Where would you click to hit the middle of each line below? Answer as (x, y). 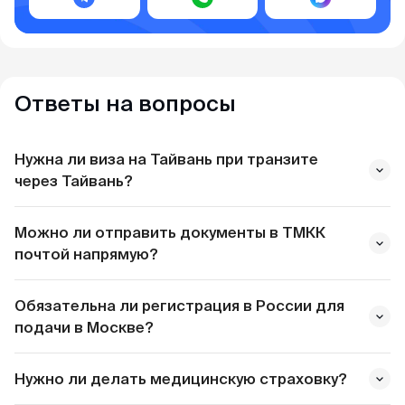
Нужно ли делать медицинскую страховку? (181, 378)
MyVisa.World (202, 363)
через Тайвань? (74, 180)
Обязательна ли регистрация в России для (179, 305)
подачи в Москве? (84, 327)
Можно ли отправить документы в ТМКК (170, 232)
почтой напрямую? (86, 254)
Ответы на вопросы (125, 104)
